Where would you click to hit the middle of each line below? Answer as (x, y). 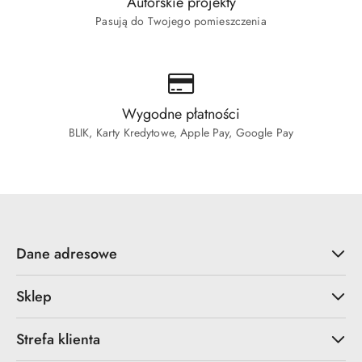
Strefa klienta (58, 340)
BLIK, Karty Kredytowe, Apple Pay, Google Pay (181, 133)
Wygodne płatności (181, 114)
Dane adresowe (67, 254)
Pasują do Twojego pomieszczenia (181, 21)
